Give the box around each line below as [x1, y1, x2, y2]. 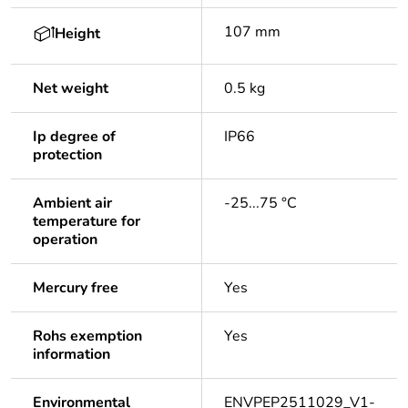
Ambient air [33, 193, 112, 214]
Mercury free [33, 278, 118, 299]
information [33, 344, 110, 365]
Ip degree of [33, 127, 116, 148]
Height [55, 24, 100, 45]
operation [33, 229, 97, 250]
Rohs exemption [33, 326, 142, 347]
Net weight [33, 78, 108, 99]
